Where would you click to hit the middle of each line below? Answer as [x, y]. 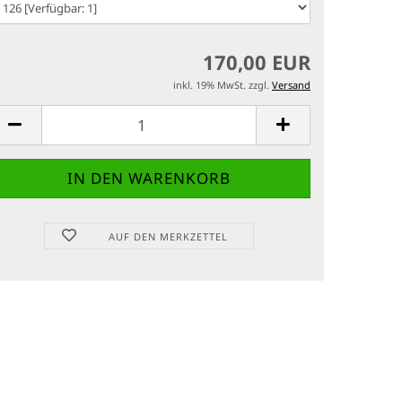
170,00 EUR [257, 62]
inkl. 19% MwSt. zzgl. [223, 85]
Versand [291, 85]
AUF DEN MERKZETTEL [169, 237]
